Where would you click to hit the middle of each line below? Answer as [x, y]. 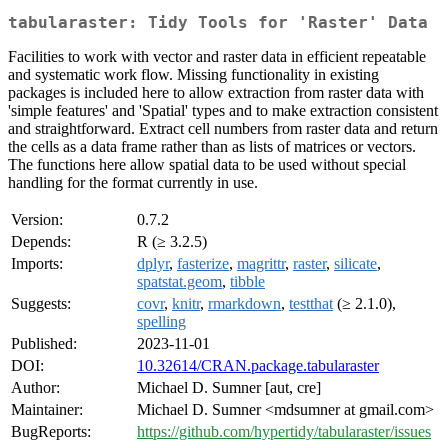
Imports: [37, 264]
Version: [37, 220]
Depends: [41, 242]
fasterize [203, 264]
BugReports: [51, 432]
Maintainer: [47, 410]
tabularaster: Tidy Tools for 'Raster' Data [218, 23]
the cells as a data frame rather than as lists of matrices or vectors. [212, 147]
